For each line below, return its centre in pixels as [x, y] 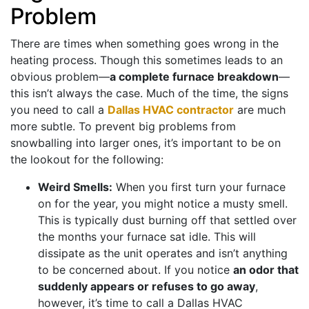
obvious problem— [60, 77]
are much [260, 110]
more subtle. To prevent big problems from [123, 127]
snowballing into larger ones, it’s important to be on [146, 143]
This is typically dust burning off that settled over [167, 220]
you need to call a [59, 110]
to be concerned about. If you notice [136, 270]
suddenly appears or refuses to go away [147, 287]
